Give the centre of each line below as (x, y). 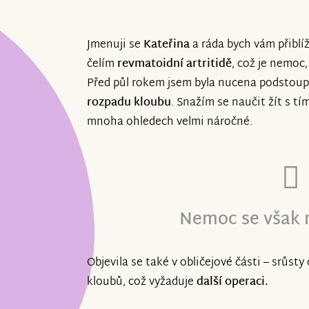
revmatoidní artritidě (175, 65)
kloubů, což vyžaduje (142, 283)
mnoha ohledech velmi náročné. (170, 123)
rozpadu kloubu (129, 103)
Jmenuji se (115, 46)
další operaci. (232, 283)
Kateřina (167, 46)
